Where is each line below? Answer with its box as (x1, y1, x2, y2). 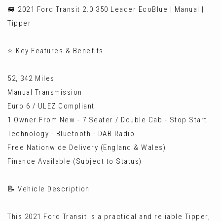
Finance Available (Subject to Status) (7, 157, 142, 166)
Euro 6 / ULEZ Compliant (7, 102, 95, 110)
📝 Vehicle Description (7, 184, 90, 193)
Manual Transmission (7, 88, 82, 97)
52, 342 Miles (7, 74, 55, 83)
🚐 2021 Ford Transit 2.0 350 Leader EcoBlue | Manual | (7, 5, 204, 14)
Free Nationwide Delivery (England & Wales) (7, 143, 166, 152)
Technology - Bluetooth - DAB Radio (7, 129, 135, 138)
